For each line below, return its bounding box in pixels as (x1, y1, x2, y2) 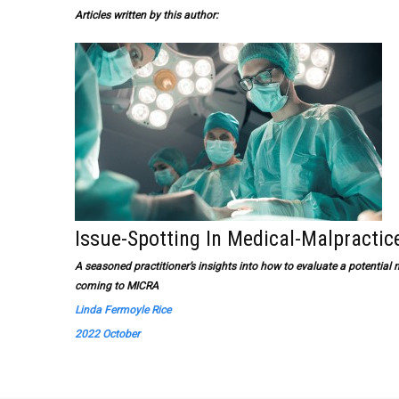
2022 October (75, 328, 140, 340)
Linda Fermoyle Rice (75, 304, 171, 316)
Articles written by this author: (75, 9, 218, 21)
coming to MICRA (75, 280, 159, 292)
